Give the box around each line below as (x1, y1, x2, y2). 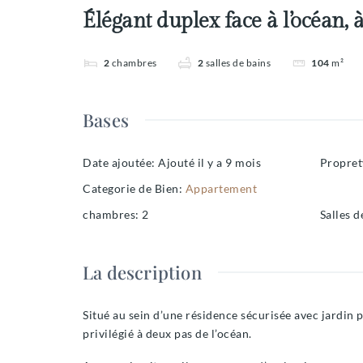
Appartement (185, 181, 257, 196)
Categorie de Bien (83, 181, 179, 196)
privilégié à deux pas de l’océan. (83, 327, 252, 341)
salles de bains (205, 57, 271, 70)
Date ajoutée (83, 156, 152, 170)
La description (83, 260, 202, 285)
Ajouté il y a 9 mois (158, 156, 261, 170)
